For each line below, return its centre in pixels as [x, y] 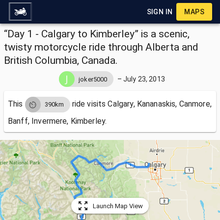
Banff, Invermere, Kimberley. [57, 121]
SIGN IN [160, 12]
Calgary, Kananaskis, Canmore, [160, 104]
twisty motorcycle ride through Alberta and [101, 47]
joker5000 [93, 79]
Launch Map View [118, 206]
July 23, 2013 [144, 79]
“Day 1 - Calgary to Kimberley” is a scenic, [97, 34]
